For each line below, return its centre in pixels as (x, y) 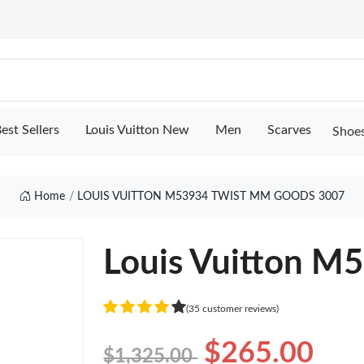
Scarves (289, 130)
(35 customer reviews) (233, 308)
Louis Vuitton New (137, 130)
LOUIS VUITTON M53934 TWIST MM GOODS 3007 (211, 197)
